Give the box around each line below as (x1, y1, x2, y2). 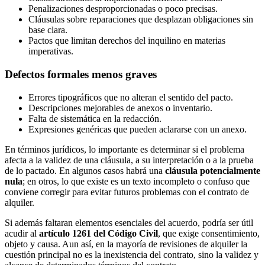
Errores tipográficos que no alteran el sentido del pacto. (28, 92, 233, 102)
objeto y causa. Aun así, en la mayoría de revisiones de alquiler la (5, 238, 247, 249)
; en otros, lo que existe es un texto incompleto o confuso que (22, 176, 250, 186)
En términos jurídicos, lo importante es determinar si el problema (5, 144, 244, 154)
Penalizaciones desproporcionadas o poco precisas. (28, 4, 218, 14)
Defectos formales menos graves (5, 68, 157, 81)
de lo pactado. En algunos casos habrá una (5, 165, 165, 176)
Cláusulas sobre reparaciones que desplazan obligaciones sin (28, 14, 253, 25)
